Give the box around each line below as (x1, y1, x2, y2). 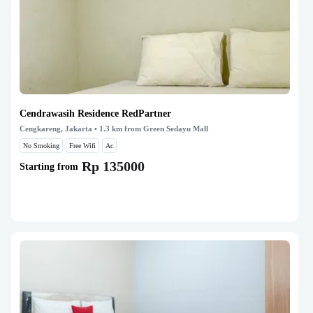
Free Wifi (69, 142, 96, 150)
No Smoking (23, 142, 59, 150)
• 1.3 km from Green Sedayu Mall (92, 124, 208, 133)
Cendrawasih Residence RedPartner (20, 108, 171, 119)
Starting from (20, 161, 78, 172)
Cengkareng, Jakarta (20, 124, 92, 133)
